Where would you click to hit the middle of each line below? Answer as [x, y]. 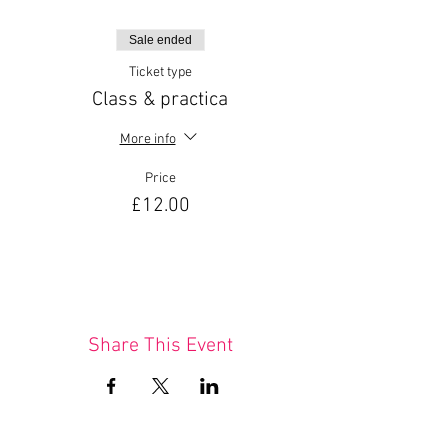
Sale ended [160, 40]
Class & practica [160, 100]
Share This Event [160, 346]
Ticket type [160, 72]
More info [147, 139]
